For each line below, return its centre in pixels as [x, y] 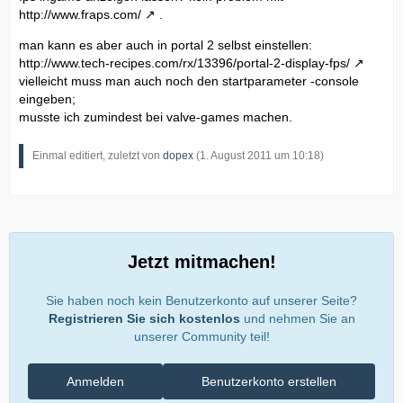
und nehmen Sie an [297, 318]
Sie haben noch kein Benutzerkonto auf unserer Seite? [201, 300]
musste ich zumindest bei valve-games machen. [156, 116]
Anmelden [95, 381]
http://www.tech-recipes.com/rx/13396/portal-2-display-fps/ [184, 63]
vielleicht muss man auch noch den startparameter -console [189, 81]
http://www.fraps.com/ [80, 14]
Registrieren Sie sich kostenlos [144, 318]
